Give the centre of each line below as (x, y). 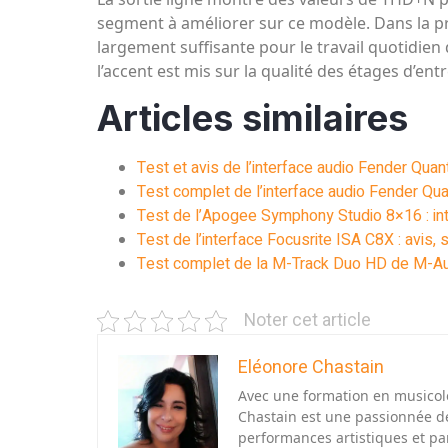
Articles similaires (252, 118)
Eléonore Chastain (311, 368)
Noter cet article (307, 321)
